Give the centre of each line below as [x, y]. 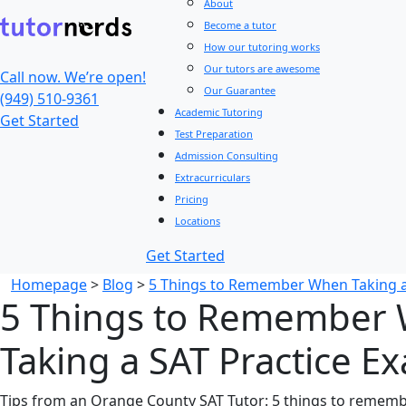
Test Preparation [214, 134]
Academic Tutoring [219, 112]
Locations [198, 221]
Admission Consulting [227, 155]
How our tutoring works [262, 47]
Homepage [49, 285]
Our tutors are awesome [262, 68]
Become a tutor [240, 25]
